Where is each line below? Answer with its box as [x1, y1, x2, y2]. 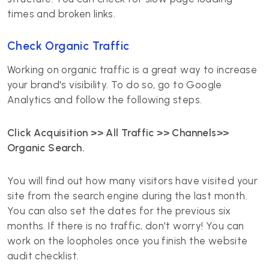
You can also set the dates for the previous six [7, 205, 231, 217]
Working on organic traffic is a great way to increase [7, 64, 258, 76]
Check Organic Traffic [7, 39, 130, 53]
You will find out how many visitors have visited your [7, 175, 258, 187]
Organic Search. [7, 142, 85, 154]
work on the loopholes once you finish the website [7, 235, 248, 247]
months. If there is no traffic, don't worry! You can [7, 220, 244, 232]
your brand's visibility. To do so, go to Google [7, 79, 222, 91]
